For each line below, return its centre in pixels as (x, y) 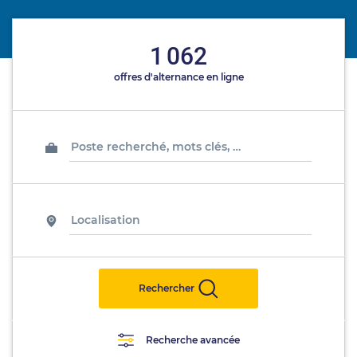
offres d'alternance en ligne (178, 76)
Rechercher (167, 288)
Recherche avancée (192, 340)
